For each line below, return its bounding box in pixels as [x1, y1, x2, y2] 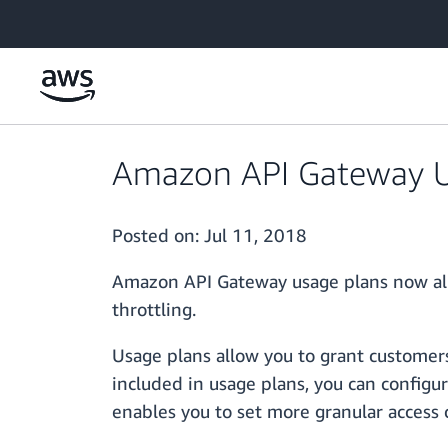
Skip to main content [9, 11, 140, 28]
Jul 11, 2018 [204, 224, 307, 247]
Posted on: [112, 224, 204, 247]
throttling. [112, 298, 196, 321]
